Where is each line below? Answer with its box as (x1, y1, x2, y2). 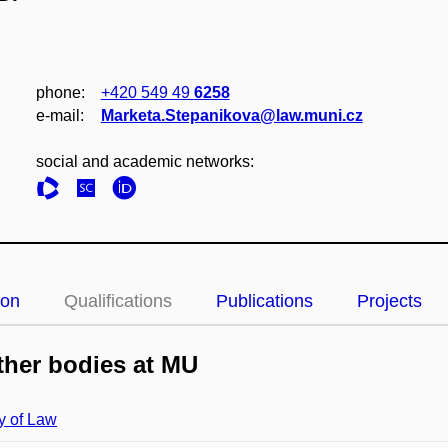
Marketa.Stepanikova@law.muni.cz (100, 107, 363, 124)
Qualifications (64, 291, 172, 311)
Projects (357, 291, 422, 311)
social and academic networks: (35, 153, 254, 170)
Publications (216, 291, 313, 311)
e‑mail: (35, 107, 84, 124)
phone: (35, 84, 85, 101)
